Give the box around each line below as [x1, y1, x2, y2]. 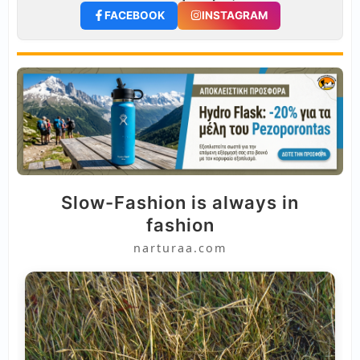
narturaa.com [133, 240, 227, 256]
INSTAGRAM [201, 8, 268, 22]
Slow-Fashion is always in [61, 191, 299, 214]
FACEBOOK [104, 8, 165, 22]
